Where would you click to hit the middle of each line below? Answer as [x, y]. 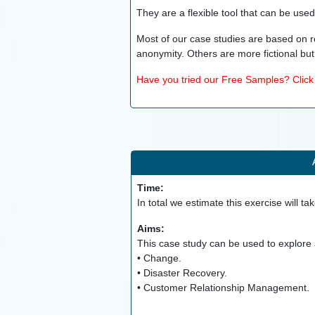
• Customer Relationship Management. [223, 288]
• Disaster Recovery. [182, 273]
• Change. [159, 258]
